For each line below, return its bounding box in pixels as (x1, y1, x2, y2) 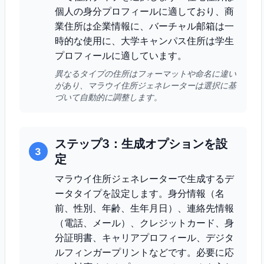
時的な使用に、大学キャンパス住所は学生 (55, 35, 234, 47)
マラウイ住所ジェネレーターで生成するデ (55, 173, 234, 184)
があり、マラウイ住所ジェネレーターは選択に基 (55, 80, 236, 90)
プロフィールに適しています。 (55, 49, 187, 61)
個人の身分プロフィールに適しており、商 (55, 5, 234, 17)
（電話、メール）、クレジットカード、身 (55, 217, 234, 229)
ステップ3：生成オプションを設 (54, 137, 227, 151)
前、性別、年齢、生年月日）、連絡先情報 (55, 202, 234, 214)
